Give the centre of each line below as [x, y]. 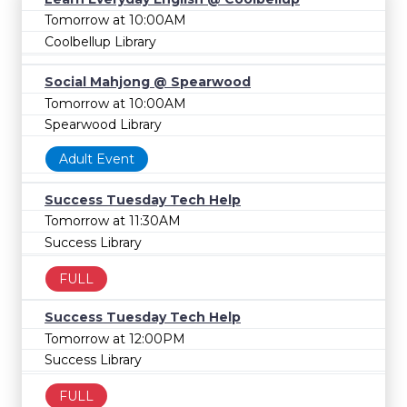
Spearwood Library [103, 125]
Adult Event [97, 159]
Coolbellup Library [100, 42]
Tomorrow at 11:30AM [113, 221]
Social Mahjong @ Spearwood [148, 82]
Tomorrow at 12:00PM [115, 338]
